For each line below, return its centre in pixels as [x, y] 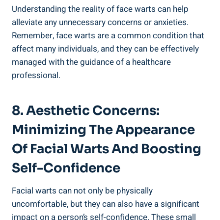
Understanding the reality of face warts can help [100, 9]
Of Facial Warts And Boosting [107, 149]
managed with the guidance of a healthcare [91, 62]
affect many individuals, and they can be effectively [105, 49]
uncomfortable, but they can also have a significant [106, 204]
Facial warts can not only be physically [82, 191]
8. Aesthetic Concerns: [86, 111]
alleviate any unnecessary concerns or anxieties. [100, 23]
